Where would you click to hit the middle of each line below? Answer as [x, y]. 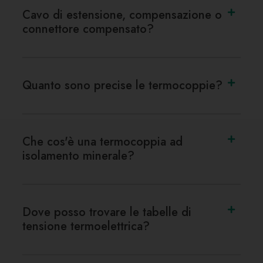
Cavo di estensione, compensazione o [122, 15]
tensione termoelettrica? [86, 226]
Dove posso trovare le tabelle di [107, 212]
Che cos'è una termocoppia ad [102, 141]
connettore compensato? [88, 29]
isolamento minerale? [78, 156]
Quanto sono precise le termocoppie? [122, 85]
